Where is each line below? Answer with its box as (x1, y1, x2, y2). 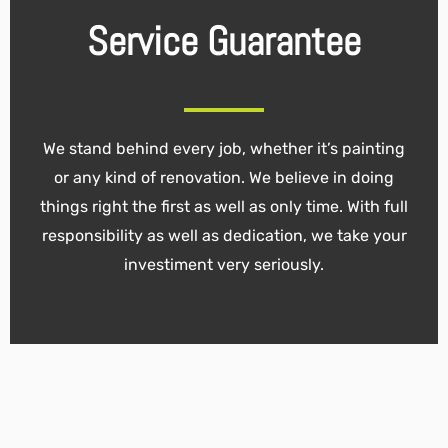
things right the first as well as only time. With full (40, 196, 408, 216)
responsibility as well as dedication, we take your (41, 225, 407, 245)
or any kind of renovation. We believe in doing (54, 167, 394, 187)
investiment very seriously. (124, 254, 324, 274)
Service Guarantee (87, 16, 361, 68)
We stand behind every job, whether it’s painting (43, 138, 405, 158)
